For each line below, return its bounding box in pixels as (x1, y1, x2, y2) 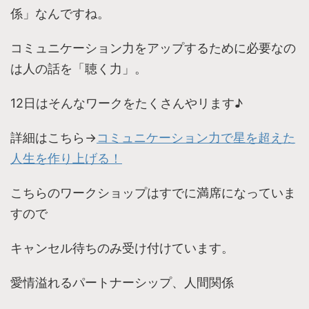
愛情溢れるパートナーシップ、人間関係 (10, 275, 234, 290)
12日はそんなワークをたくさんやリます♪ (10, 96, 243, 111)
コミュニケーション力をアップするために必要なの (10, 41, 296, 56)
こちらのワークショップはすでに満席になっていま (10, 186, 296, 201)
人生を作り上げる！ (10, 151, 122, 166)
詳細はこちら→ (10, 130, 97, 146)
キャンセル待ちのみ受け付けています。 (10, 241, 234, 256)
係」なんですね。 (10, 6, 110, 21)
